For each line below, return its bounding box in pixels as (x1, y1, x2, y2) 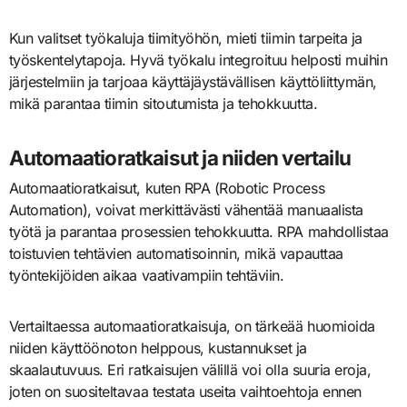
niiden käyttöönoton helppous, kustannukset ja (8, 339, 307, 358)
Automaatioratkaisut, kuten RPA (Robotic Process (8, 179, 325, 198)
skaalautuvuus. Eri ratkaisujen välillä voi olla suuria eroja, (8, 361, 372, 380)
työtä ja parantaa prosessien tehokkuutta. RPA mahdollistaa (8, 223, 389, 242)
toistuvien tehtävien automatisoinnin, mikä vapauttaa (8, 244, 343, 263)
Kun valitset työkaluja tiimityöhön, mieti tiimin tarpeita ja (8, 28, 362, 47)
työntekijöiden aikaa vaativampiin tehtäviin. (8, 266, 284, 285)
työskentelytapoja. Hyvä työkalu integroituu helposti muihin (8, 50, 388, 69)
